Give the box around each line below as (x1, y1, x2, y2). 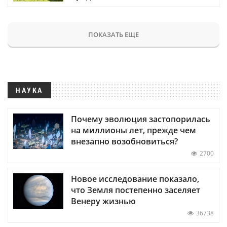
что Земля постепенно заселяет (71, 184, 200, 196)
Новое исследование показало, (71, 173, 199, 184)
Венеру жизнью (71, 195, 136, 207)
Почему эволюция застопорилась (71, 113, 210, 125)
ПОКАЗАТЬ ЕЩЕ (88, 29, 139, 39)
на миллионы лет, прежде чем (71, 124, 196, 136)
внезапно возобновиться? (71, 135, 178, 147)
